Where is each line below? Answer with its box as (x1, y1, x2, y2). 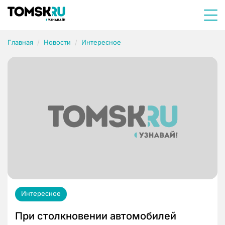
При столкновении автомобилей (15, 210, 176, 222)
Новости (44, 38, 71, 46)
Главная (8, 38, 33, 46)
